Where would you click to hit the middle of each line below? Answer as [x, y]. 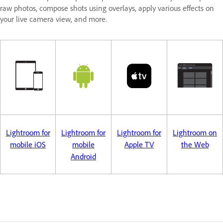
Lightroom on [195, 132]
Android [83, 156]
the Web [195, 144]
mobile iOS [28, 144]
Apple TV [139, 144]
